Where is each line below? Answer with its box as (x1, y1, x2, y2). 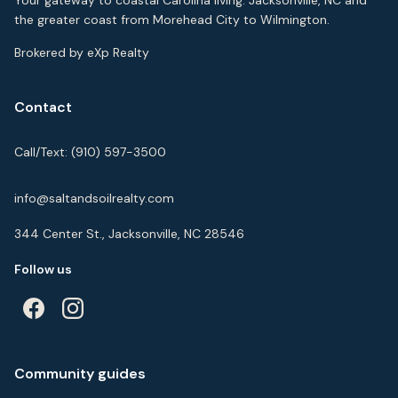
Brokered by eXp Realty (14, 44, 149, 60)
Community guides (14, 364, 146, 383)
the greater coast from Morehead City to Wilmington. (14, 12, 330, 28)
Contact (14, 98, 72, 116)
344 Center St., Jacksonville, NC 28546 (14, 226, 244, 242)
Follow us (14, 261, 72, 277)
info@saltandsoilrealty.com (14, 190, 174, 206)
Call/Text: (14, 144, 71, 160)
